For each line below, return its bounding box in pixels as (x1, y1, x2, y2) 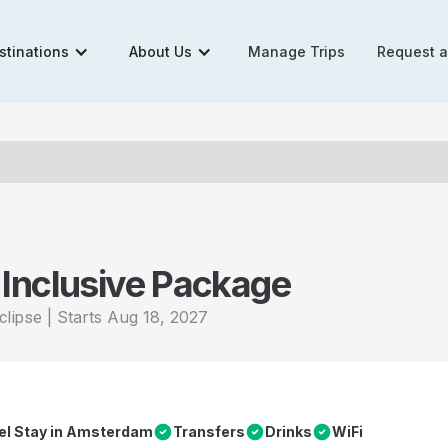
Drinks (265, 423, 312, 440)
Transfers (173, 423, 245, 440)
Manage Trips (248, 43, 346, 60)
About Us (129, 43, 193, 60)
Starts (57, 307, 107, 327)
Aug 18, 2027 (107, 307, 208, 327)
